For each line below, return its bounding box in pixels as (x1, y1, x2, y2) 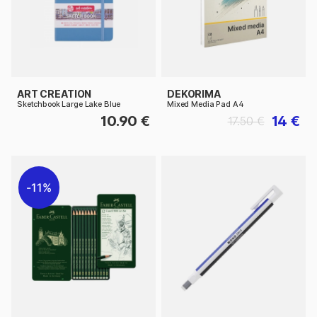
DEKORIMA (167, 87, 221, 100)
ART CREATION (17, 87, 92, 100)
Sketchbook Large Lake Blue (17, 99, 121, 109)
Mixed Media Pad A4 (167, 99, 244, 109)
